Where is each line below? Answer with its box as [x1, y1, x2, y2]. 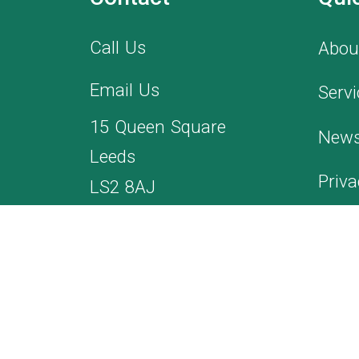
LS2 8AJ [90, 175, 156, 197]
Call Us [90, 36, 147, 58]
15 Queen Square [90, 115, 227, 137]
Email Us [90, 79, 160, 101]
